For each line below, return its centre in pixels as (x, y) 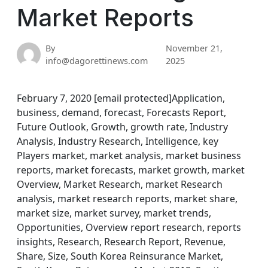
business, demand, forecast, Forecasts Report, (121, 112)
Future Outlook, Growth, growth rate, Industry (122, 127)
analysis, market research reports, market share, (127, 199)
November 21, (194, 48)
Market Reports (105, 18)
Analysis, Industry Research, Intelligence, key (118, 141)
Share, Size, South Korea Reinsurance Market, (120, 256)
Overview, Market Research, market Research (120, 184)
